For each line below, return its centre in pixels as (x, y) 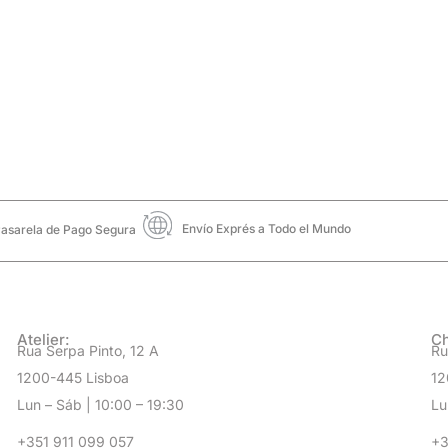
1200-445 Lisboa (72, 377)
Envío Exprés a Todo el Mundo (266, 228)
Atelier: (43, 339)
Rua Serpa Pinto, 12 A (87, 350)
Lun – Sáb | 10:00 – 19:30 (100, 404)
